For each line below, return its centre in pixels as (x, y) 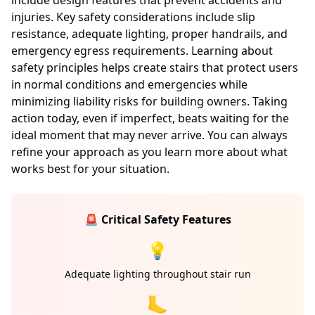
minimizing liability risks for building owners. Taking (149, 101)
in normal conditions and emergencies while (129, 84)
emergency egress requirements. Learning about (142, 51)
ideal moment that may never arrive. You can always (149, 135)
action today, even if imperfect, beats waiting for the (150, 118)
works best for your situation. (90, 169)
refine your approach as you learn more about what (149, 152)
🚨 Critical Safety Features (157, 219)
